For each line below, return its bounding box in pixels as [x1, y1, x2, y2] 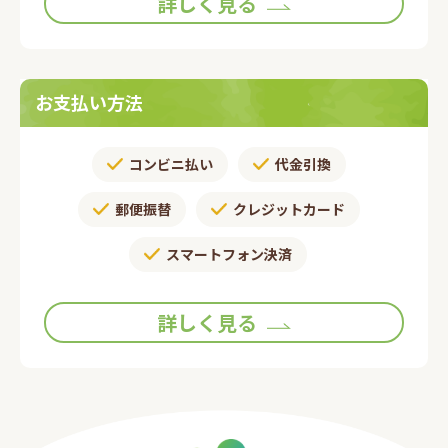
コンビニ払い [129, 153, 213, 174]
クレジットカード [233, 198, 345, 219]
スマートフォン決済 [165, 243, 292, 264]
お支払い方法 [35, 89, 143, 116]
